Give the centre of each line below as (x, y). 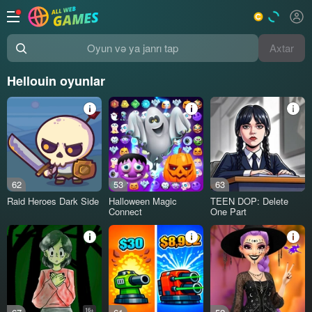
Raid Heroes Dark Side (53, 201)
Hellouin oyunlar (56, 81)
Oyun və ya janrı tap (55, 55)
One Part (229, 211)
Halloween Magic (143, 201)
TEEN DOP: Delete (250, 201)
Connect (126, 211)
